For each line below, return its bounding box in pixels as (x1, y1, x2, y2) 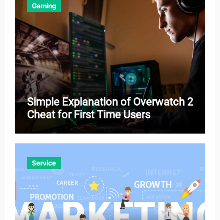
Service (31, 158, 56, 167)
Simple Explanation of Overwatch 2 (27, 96, 193, 109)
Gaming (31, 1, 56, 10)
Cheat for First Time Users (27, 109, 150, 121)
